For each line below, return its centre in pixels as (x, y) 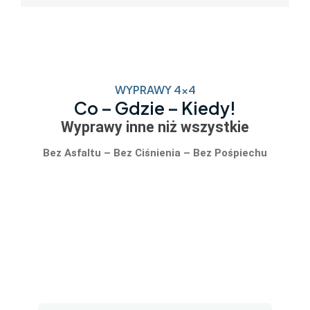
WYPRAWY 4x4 (155, 90)
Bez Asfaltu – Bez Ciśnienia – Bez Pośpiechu (155, 153)
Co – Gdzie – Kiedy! (155, 108)
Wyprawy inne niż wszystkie (155, 127)
